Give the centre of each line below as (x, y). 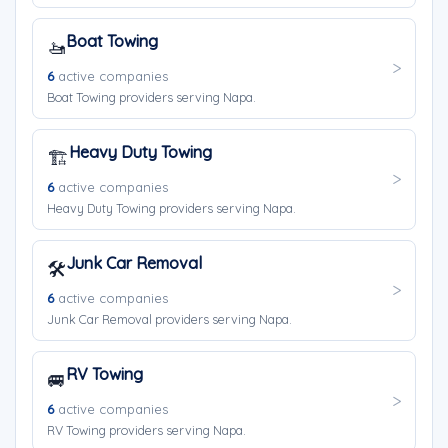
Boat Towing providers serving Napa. (151, 97)
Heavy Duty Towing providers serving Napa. (171, 208)
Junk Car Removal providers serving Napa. (169, 319)
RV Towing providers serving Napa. (146, 430)
